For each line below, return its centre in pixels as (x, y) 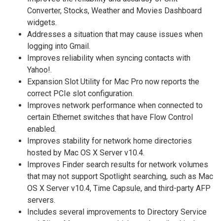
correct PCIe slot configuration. (80, 94)
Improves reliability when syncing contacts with (109, 58)
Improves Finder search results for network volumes (118, 165)
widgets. (42, 23)
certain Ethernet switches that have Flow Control (110, 117)
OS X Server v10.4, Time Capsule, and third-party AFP (119, 188)
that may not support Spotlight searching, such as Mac (120, 177)
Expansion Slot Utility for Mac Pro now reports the (113, 82)
